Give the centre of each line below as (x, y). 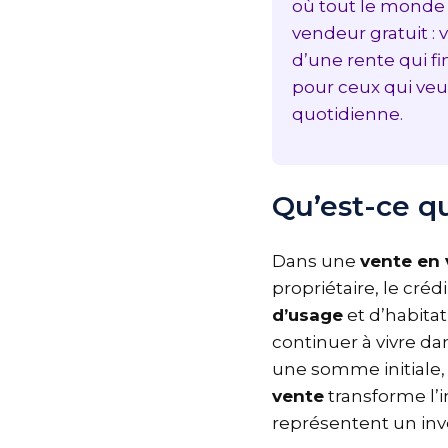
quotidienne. (355, 114)
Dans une (324, 260)
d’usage (315, 314)
